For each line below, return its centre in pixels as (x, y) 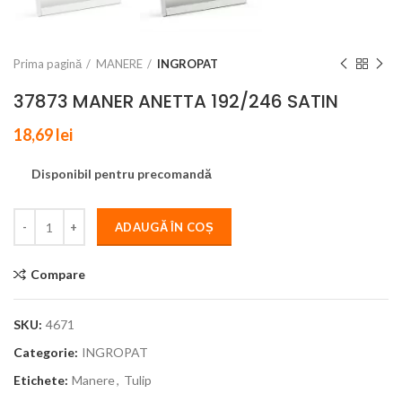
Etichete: (42, 380)
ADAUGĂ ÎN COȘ (164, 227)
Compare (58, 275)
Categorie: (47, 353)
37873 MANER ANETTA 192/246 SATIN (176, 102)
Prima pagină (48, 64)
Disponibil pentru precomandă (122, 174)
